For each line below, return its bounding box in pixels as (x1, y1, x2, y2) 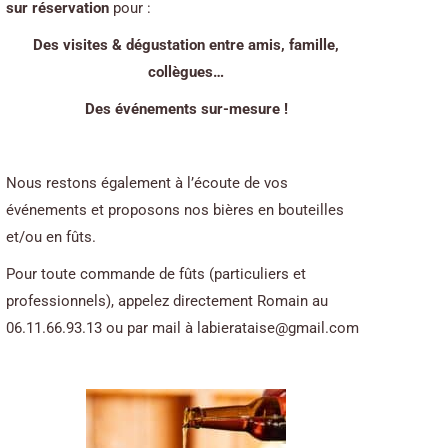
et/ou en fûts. (6, 228, 96, 246)
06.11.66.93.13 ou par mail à (6, 319, 197, 337)
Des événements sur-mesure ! (84, 100, 288, 118)
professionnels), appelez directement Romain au (6, 292, 328, 310)
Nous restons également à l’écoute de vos (6, 174, 288, 192)
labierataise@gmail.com (197, 319, 359, 337)
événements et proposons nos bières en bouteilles (6, 201, 344, 219)
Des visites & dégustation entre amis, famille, (33, 36, 339, 54)
